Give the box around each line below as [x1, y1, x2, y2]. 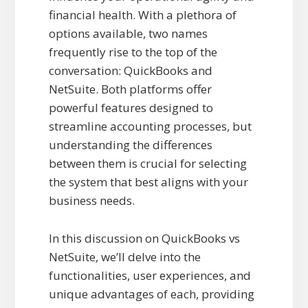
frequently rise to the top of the [48, 44, 217, 60]
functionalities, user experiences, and [48, 267, 251, 284]
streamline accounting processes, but [48, 118, 252, 135]
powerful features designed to [48, 100, 213, 116]
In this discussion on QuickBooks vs [48, 230, 240, 247]
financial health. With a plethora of [48, 7, 236, 23]
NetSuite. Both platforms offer [48, 81, 212, 98]
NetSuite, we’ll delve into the [48, 249, 201, 265]
